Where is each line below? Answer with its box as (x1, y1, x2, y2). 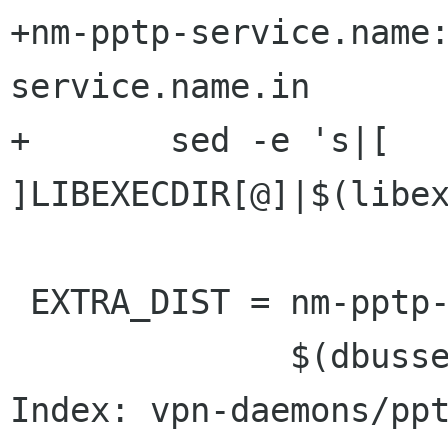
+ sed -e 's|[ (10, 120, 30, 161)
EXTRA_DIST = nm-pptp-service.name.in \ (10, 282, 30, 323)
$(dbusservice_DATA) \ (10, 336, 290, 377)
